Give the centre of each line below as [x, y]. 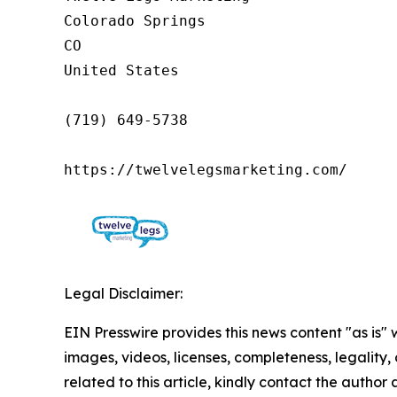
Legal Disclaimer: [123, 293]
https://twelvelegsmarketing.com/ [206, 169]
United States [121, 70]
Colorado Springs [135, 20]
